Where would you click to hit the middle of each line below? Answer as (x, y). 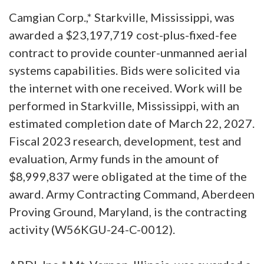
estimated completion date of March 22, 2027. (132, 123)
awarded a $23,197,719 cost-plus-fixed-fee (123, 34)
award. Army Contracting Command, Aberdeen (132, 194)
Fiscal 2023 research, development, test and (125, 141)
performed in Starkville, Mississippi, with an (124, 105)
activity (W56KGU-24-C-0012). (93, 229)
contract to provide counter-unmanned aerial (128, 52)
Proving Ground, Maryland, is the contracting (128, 211)
